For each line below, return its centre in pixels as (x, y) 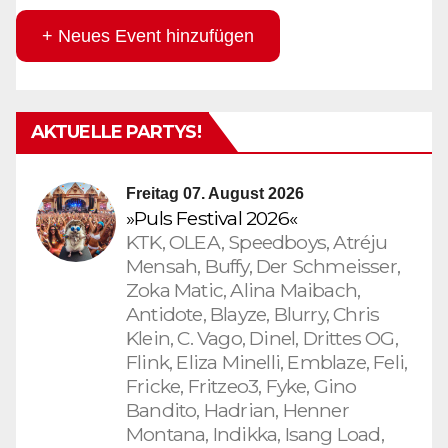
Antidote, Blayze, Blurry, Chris (253, 314)
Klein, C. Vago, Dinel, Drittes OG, (262, 338)
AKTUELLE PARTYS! (116, 132)
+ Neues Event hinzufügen (147, 36)
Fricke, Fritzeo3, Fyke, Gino (241, 386)
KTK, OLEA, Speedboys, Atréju (257, 242)
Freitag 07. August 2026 (215, 194)
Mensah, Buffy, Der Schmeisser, (263, 266)
